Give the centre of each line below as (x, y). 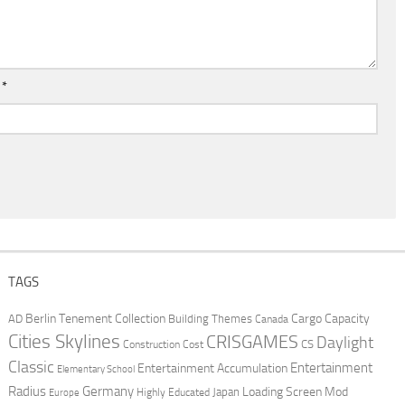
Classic (31, 367)
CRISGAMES (252, 342)
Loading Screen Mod (295, 392)
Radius (27, 392)
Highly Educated (173, 393)
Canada (271, 319)
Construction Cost (163, 345)
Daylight (344, 343)
